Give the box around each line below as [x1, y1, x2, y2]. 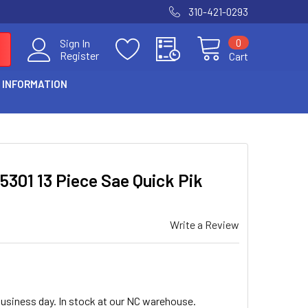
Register [60, 49, 99, 62]
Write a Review [170, 218, 239, 231]
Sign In [60, 36, 90, 49]
